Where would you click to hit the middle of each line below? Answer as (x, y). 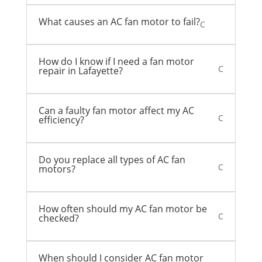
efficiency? (61, 120)
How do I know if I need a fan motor (116, 62)
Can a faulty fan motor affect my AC (116, 111)
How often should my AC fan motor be (123, 209)
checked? (58, 218)
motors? (57, 169)
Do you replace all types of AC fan (112, 160)
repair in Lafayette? (80, 71)
